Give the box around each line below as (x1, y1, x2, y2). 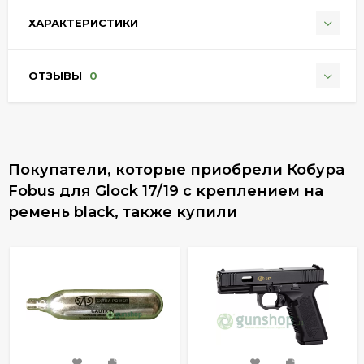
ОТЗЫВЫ (28, 68, 85, 82)
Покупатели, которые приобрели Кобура (8, 160, 344, 179)
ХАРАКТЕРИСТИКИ (28, 15, 138, 29)
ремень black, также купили (8, 202, 237, 221)
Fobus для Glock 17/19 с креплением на (8, 181, 323, 200)
